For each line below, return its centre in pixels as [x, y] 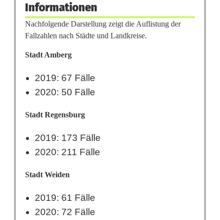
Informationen [61, 8]
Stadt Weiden [47, 175]
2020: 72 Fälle [65, 212]
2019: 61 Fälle [65, 198]
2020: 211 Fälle [68, 152]
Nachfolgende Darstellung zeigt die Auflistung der [103, 24]
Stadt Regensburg [55, 115]
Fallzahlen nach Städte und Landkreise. [86, 36]
